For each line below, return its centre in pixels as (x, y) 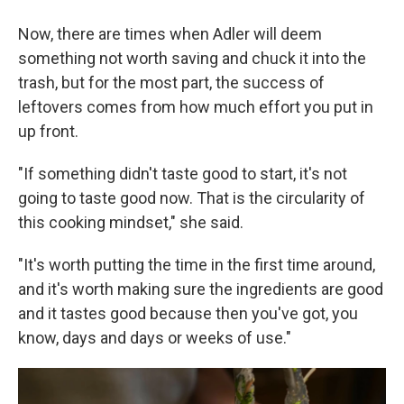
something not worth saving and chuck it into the (192, 58)
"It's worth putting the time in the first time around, (197, 265)
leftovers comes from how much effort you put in (196, 107)
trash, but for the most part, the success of (171, 83)
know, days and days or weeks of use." (155, 338)
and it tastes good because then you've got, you (188, 313)
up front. (48, 131)
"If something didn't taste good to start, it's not (183, 174)
